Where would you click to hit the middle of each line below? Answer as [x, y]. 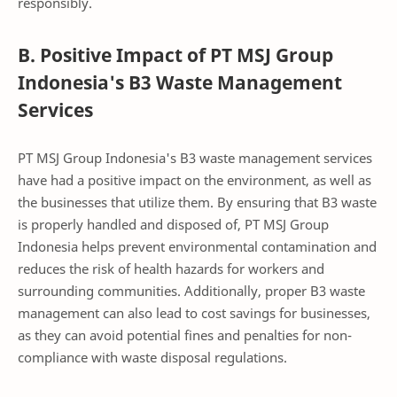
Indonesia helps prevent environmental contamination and [197, 246]
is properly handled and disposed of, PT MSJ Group [173, 224]
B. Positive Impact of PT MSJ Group [175, 55]
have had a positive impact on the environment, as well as [195, 179]
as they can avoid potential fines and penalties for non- [185, 335]
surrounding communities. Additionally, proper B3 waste [191, 290]
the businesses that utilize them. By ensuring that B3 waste [197, 202]
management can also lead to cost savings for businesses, [194, 312]
